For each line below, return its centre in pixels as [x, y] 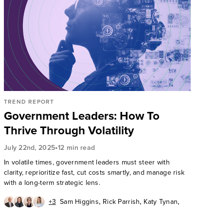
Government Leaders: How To [82, 116]
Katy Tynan [161, 202]
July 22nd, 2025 [29, 147]
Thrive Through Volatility [69, 130]
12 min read [77, 147]
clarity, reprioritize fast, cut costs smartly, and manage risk [94, 173]
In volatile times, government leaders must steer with [87, 162]
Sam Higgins [79, 202]
